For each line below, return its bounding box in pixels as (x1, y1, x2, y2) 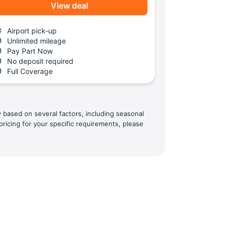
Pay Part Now (7, 46, 53, 55)
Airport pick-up (7, 26, 57, 35)
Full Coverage (7, 66, 53, 75)
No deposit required (7, 56, 73, 65)
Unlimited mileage (7, 36, 66, 45)
